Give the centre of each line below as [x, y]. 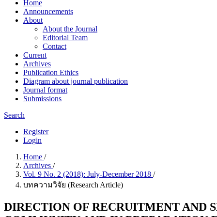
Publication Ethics [51, 72]
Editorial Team [65, 38]
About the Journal [70, 29]
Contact [54, 46]
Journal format [45, 90]
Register [36, 132]
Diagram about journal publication [76, 81]
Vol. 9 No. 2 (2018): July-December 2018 [88, 174]
